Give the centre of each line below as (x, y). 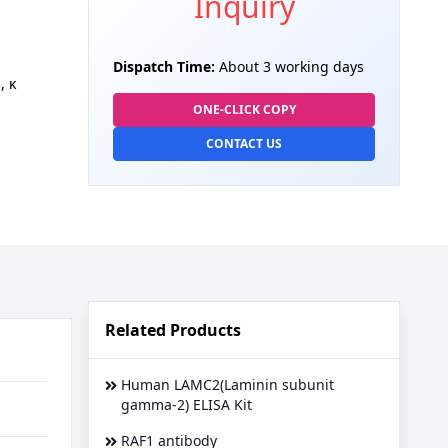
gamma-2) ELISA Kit (186, 404)
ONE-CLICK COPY (244, 109)
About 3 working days (289, 66)
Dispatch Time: (164, 66)
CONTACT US (244, 143)
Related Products (173, 329)
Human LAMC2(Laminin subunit (227, 384)
